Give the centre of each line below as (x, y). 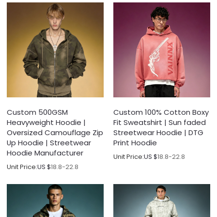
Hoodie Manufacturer (45, 153)
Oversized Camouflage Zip (55, 133)
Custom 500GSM (38, 112)
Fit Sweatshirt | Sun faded (160, 123)
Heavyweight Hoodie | (46, 123)
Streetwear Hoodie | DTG (158, 133)
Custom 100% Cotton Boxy (161, 112)
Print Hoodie (135, 143)
